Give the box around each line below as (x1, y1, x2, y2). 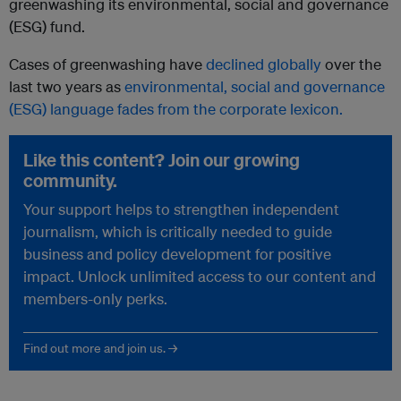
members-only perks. (23, 289, 167, 309)
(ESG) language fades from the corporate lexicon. (9, 99, 343, 119)
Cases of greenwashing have (9, 55, 206, 74)
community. (23, 169, 117, 192)
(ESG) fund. (9, 17, 85, 37)
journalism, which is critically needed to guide (23, 222, 332, 242)
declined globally (206, 55, 321, 74)
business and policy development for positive (23, 244, 331, 264)
